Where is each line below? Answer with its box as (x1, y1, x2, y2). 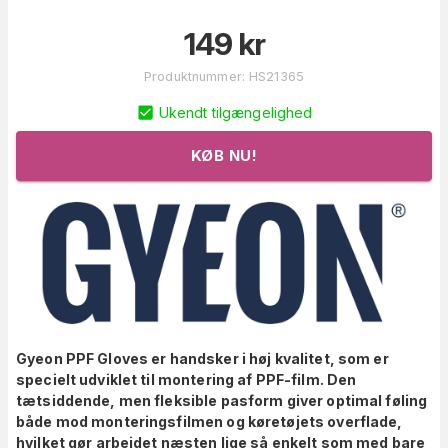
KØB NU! (191, 146, 257, 166)
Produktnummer (144, 69, 242, 85)
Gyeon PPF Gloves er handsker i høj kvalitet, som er (16, 349, 389, 367)
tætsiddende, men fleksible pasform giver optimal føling (16, 391, 428, 409)
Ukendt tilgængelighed (158, 104, 313, 122)
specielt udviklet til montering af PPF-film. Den (16, 370, 357, 388)
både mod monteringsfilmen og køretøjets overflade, (16, 412, 403, 430)
